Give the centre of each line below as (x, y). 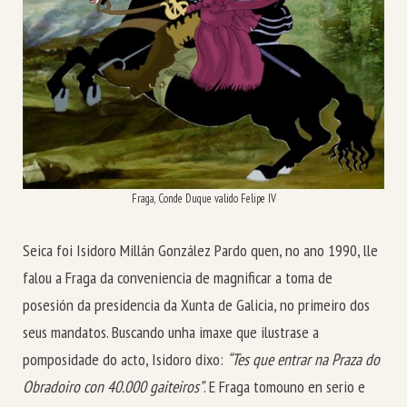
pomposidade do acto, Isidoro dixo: (125, 359)
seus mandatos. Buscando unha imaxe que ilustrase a (171, 332)
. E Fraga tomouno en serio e (284, 386)
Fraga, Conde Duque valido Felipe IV (203, 199)
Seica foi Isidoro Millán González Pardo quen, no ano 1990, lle (200, 250)
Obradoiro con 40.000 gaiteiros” (113, 386)
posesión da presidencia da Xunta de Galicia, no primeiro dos (196, 304)
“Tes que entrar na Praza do (303, 359)
